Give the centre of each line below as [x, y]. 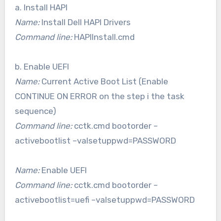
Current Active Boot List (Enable [104, 81]
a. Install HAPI [41, 7]
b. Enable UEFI [42, 66]
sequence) [35, 111]
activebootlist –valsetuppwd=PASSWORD [95, 140]
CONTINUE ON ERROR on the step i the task [99, 96]
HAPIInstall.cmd [103, 37]
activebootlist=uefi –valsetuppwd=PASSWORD [105, 200]
